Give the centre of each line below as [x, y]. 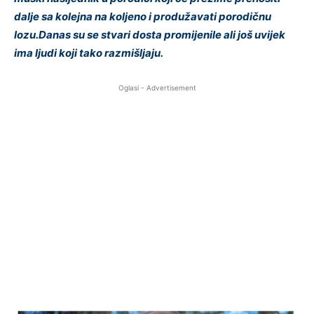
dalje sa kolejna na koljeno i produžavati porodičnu [143, 17]
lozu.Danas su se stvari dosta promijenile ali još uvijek [150, 35]
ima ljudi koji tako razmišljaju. [89, 53]
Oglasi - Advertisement [157, 88]
